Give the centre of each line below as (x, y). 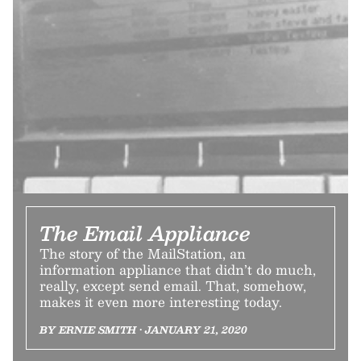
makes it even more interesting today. (161, 301)
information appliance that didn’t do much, (178, 269)
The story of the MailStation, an (143, 253)
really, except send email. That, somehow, (173, 285)
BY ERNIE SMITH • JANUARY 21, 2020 (143, 329)
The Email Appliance (145, 232)
